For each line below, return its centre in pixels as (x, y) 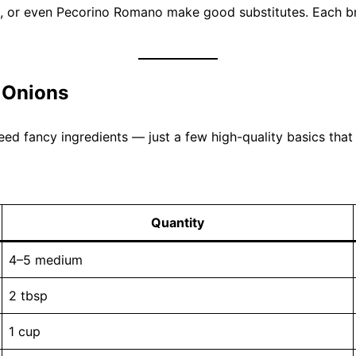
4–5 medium (46, 259)
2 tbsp (28, 295)
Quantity (178, 222)
